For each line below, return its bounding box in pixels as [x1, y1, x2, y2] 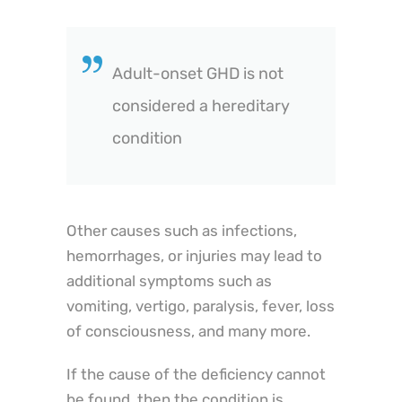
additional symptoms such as [66, 272, 272, 291]
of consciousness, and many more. [66, 322, 310, 341]
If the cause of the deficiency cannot [66, 365, 326, 384]
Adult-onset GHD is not [112, 63, 284, 83]
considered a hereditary [112, 95, 290, 116]
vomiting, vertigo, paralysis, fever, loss [66, 297, 335, 316]
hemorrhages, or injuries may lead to [66, 247, 322, 266]
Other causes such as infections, [66, 222, 297, 240]
